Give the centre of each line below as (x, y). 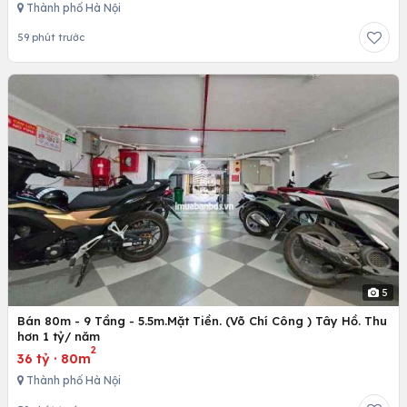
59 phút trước (51, 37)
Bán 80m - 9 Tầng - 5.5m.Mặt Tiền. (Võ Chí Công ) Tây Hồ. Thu (202, 320)
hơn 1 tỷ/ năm (59, 336)
